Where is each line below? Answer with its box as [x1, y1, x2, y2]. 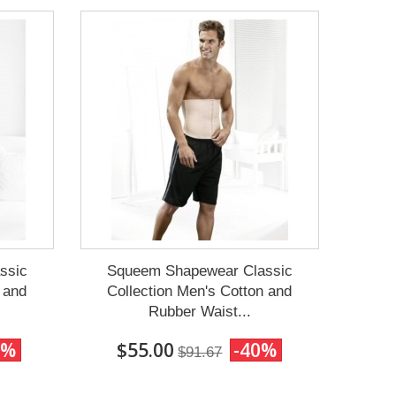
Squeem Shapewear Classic [106, 262, 293, 279]
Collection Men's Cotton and [107, 282, 293, 300]
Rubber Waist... [148, 302, 251, 320]
